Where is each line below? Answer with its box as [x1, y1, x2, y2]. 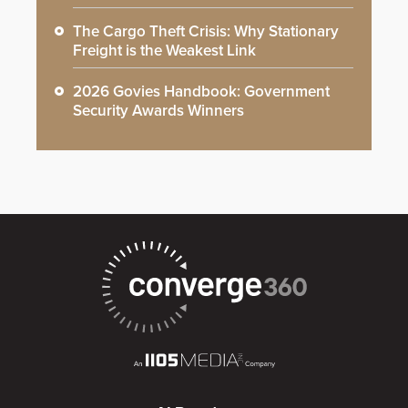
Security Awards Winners [73, 101, 244, 121]
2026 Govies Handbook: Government [73, 82, 330, 102]
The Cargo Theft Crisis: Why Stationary [73, 22, 339, 42]
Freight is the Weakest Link [73, 41, 256, 61]
